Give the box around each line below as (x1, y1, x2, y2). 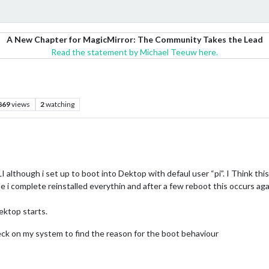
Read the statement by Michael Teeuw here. (51, 47, 218, 57)
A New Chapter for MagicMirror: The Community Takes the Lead (6, 34, 263, 44)
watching (46, 100, 75, 109)
